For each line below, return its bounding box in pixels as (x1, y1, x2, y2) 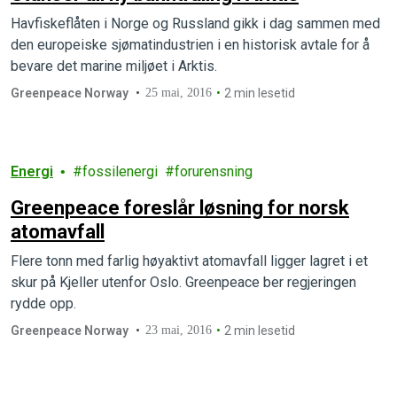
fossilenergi (82, 163, 158, 180)
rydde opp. (11, 295, 76, 312)
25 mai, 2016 (145, 86, 213, 99)
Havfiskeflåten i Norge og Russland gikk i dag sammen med (11, 15, 380, 32)
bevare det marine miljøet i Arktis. (11, 58, 217, 74)
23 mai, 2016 (145, 323, 213, 337)
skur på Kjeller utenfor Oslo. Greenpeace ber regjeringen (11, 274, 356, 291)
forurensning (175, 163, 253, 180)
